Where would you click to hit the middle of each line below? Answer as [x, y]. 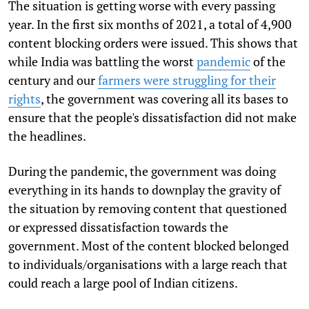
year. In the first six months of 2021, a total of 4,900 [150, 24]
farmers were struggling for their [187, 80]
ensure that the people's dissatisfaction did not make [152, 117]
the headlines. [47, 136]
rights [24, 98]
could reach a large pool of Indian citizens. [124, 282]
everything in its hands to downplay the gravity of [144, 189]
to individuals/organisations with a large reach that [148, 264]
